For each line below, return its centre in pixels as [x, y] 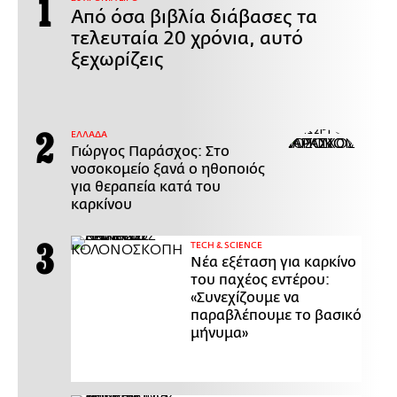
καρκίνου [101, 204]
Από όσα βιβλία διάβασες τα [194, 16]
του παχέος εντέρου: [260, 280]
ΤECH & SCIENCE [226, 245]
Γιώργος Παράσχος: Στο [150, 151]
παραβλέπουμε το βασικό [276, 315]
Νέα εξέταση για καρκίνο [273, 262]
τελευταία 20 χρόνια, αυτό [187, 38]
